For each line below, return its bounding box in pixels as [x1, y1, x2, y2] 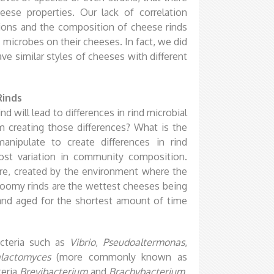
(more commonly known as [50, 250, 188, 263]
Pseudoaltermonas [103, 235, 185, 248]
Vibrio [69, 235, 95, 248]
